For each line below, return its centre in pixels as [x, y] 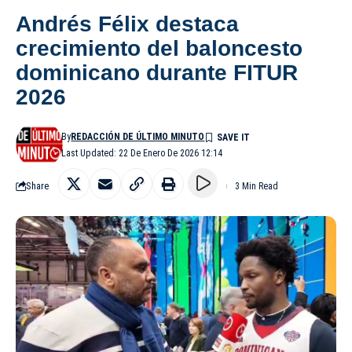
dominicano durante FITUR [157, 72]
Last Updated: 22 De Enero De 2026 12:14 [142, 153]
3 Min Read [257, 186]
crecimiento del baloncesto [159, 48]
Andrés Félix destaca [127, 24]
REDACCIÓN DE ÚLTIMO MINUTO [138, 136]
